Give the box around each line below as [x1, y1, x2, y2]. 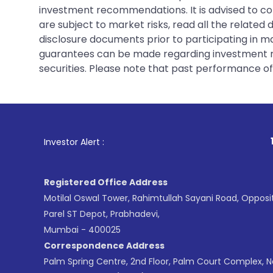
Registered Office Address [44, 175, 168, 188]
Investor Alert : [44, 135, 104, 148]
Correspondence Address [44, 239, 165, 252]
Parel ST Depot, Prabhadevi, [44, 207, 160, 220]
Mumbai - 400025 [44, 223, 121, 236]
